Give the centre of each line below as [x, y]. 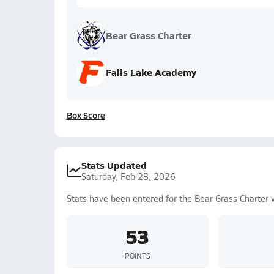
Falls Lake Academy [151, 72]
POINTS [137, 255]
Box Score [86, 115]
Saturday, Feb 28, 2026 [128, 176]
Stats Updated [114, 165]
